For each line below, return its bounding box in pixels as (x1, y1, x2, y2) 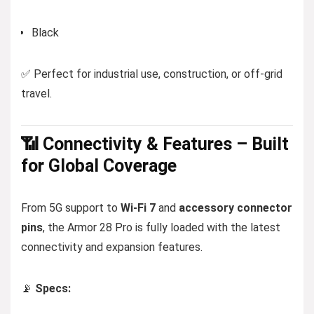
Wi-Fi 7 (121, 201, 156, 214)
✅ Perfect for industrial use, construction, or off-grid (21, 67, 282, 81)
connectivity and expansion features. (21, 240, 203, 254)
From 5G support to (21, 201, 121, 214)
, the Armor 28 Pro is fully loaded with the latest (43, 221, 280, 234)
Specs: (35, 282, 71, 295)
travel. (21, 87, 52, 100)
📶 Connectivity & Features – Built (21, 134, 289, 154)
